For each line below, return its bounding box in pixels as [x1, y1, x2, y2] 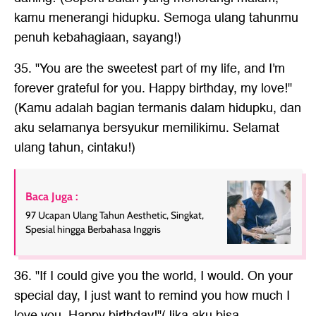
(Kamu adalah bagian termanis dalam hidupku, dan [14, 97, 301, 119]
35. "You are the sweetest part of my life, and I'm [14, 58, 285, 79]
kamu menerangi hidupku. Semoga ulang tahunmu [14, 7, 298, 28]
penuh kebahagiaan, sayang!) [14, 27, 181, 48]
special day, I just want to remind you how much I [14, 285, 290, 306]
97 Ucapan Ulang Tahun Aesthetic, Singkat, [25, 208, 204, 221]
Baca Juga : [25, 189, 78, 203]
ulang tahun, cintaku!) [14, 137, 135, 158]
